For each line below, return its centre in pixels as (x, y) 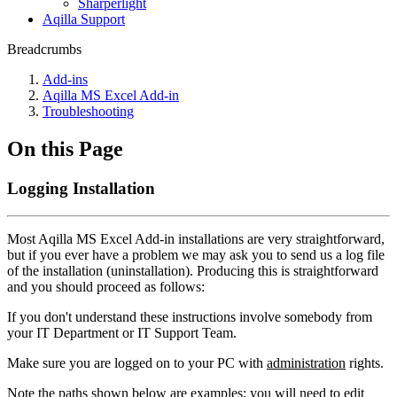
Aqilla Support (84, 19)
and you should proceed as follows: (106, 286)
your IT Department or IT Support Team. (122, 332)
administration (306, 362)
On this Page (65, 148)
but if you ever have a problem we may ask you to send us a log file (196, 254)
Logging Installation (81, 188)
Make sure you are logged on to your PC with (137, 362)
